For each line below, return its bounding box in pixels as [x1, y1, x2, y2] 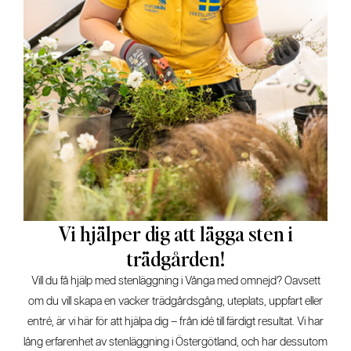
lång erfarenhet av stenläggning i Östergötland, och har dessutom [24, 337, 327, 348]
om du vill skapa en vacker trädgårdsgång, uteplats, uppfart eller [28, 296, 323, 307]
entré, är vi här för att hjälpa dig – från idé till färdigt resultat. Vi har [27, 317, 324, 327]
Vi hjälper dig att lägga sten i [58, 221, 293, 246]
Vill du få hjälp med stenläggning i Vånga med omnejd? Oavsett [31, 276, 320, 287]
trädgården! [126, 246, 225, 271]
